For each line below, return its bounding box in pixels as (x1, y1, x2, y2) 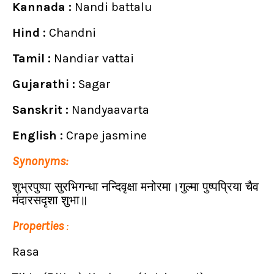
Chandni (49, 25, 96, 40)
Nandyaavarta (68, 102, 149, 117)
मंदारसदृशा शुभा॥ (12, 193, 87, 207)
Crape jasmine (66, 128, 147, 143)
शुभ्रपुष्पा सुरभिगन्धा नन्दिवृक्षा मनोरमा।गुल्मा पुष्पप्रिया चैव (12, 179, 259, 194)
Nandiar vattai (54, 51, 134, 65)
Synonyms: (12, 154, 68, 168)
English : (12, 128, 66, 143)
